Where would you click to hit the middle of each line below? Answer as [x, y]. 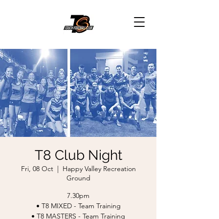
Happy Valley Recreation [99, 169]
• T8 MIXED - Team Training [78, 206]
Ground [78, 178]
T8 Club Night [78, 155]
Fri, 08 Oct [37, 169]
